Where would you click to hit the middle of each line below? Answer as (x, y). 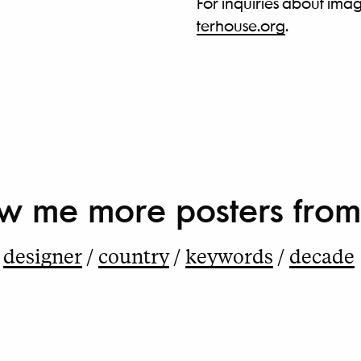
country (133, 255)
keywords (229, 255)
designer (42, 255)
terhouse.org (241, 25)
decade (322, 255)
